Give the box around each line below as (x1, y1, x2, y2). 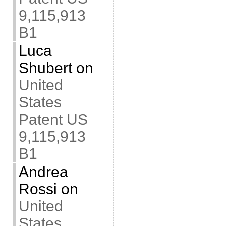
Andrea (18, 163, 68, 180)
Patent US (18, 111, 88, 128)
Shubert (18, 60, 72, 76)
